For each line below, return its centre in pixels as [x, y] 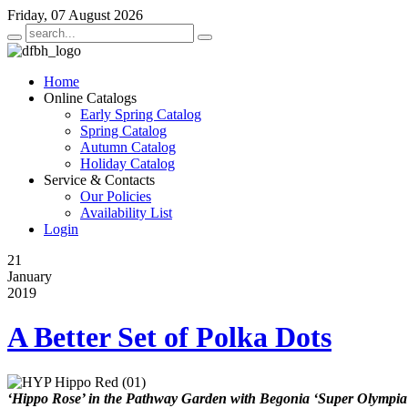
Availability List [126, 213]
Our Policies [116, 196]
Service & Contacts [99, 180]
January [30, 276]
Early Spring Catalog [141, 114]
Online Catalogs [90, 98]
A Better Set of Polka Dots [169, 337]
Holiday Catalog [127, 163]
